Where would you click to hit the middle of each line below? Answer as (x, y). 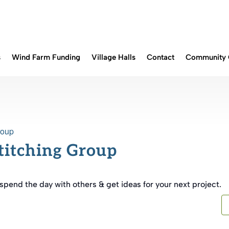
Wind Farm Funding (46, 57)
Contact (161, 57)
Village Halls (113, 57)
